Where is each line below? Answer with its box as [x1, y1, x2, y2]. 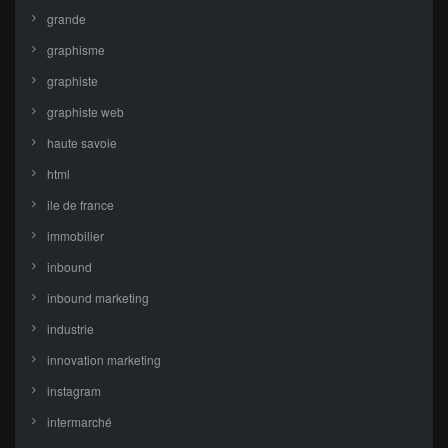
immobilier [47, 227, 104, 245]
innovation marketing [47, 351, 161, 369]
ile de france [47, 196, 114, 214]
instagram [47, 382, 101, 400]
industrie [47, 320, 94, 338]
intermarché [47, 413, 112, 431]
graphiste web [47, 103, 124, 121]
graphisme [47, 41, 105, 59]
